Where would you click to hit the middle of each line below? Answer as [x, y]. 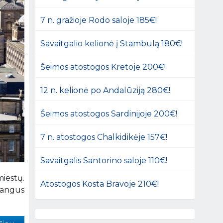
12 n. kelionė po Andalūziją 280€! [106, 90]
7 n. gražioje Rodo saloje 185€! [99, 20]
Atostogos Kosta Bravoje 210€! [100, 184]
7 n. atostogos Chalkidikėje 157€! [104, 137]
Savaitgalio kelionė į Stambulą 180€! [112, 43]
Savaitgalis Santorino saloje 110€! [104, 160]
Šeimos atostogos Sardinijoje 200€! [109, 113]
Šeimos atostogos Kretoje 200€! [103, 67]
